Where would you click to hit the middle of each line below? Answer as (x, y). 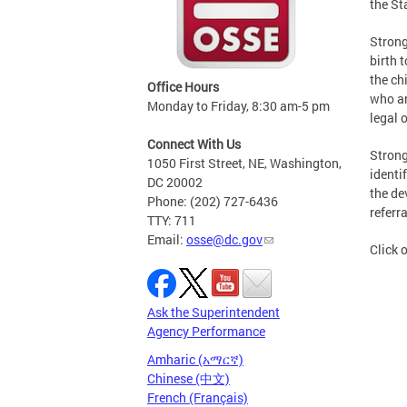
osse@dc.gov (224, 239)
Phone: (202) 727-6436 (213, 201)
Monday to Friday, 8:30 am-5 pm (238, 106)
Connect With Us (194, 144)
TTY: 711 (172, 220)
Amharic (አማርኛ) (195, 359)
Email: (167, 239)
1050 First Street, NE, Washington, (244, 163)
